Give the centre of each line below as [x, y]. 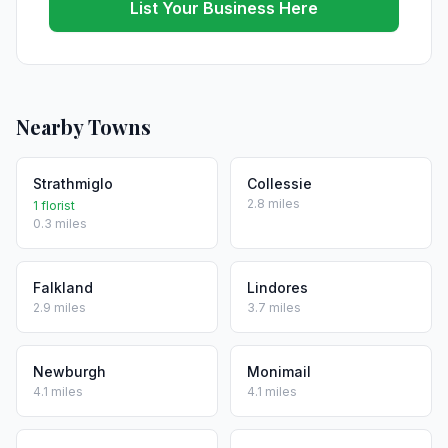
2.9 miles [59, 307]
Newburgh [69, 371]
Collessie [279, 183]
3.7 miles [274, 307]
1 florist [54, 205]
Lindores [277, 287]
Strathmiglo [73, 183]
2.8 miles [273, 203]
